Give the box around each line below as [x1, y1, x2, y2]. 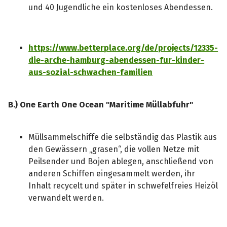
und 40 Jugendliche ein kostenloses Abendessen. [28, 2, 213, 12]
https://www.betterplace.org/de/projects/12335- [28, 43, 218, 53]
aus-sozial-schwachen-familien [28, 67, 153, 78]
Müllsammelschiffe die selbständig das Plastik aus [28, 132, 217, 142]
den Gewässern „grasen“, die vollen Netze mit [28, 144, 200, 155]
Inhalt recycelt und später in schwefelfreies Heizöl [28, 181, 218, 191]
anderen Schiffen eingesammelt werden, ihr [28, 169, 196, 179]
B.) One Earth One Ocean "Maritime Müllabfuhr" [8, 100, 194, 110]
